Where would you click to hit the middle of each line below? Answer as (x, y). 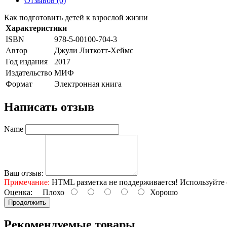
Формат (19, 84)
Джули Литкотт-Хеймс (94, 50)
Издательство (29, 72)
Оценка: (18, 192)
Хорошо (162, 192)
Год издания (27, 61)
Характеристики (36, 28)
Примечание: (27, 182)
